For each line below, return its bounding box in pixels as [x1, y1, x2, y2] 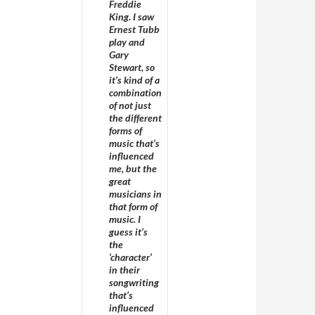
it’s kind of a [109, 74, 160, 86]
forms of [109, 124, 142, 136]
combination [109, 86, 162, 98]
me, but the [109, 162, 157, 174]
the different [109, 112, 162, 124]
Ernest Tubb [109, 23, 160, 35]
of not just [109, 99, 151, 111]
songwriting [109, 276, 159, 288]
